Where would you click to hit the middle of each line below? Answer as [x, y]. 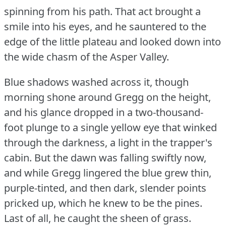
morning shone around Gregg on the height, [107, 97]
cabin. [18, 157]
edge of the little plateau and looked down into [112, 41]
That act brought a [158, 11]
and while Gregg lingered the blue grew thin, [108, 173]
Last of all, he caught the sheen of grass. [98, 218]
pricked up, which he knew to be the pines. [103, 203]
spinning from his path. [58, 11]
